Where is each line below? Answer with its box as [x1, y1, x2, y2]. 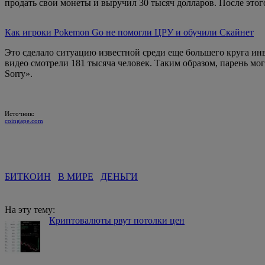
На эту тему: [5, 204, 55, 215]
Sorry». [5, 68, 33, 79]
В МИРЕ [58, 171, 93, 182]
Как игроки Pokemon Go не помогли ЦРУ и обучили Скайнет [5, 27, 254, 37]
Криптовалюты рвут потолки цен [49, 215, 185, 225]
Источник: [5, 109, 34, 117]
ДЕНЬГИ [101, 171, 138, 182]
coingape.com [5, 117, 43, 124]
